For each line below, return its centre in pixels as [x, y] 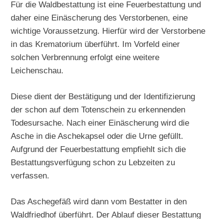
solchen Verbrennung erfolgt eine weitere [85, 57]
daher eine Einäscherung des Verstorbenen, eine [99, 18]
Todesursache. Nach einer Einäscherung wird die [100, 123]
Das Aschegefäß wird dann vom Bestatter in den [99, 202]
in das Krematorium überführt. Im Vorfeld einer [96, 44]
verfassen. [30, 176]
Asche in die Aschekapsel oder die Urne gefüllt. [97, 136]
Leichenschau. [37, 71]
